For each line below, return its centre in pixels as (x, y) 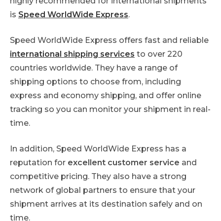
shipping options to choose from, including (95, 82)
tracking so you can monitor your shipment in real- (110, 110)
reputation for (39, 163)
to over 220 (159, 54)
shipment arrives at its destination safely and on (106, 204)
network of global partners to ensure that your (103, 190)
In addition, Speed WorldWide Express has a (98, 149)
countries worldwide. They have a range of (94, 68)
